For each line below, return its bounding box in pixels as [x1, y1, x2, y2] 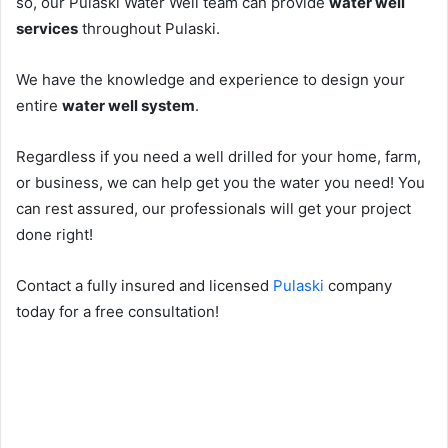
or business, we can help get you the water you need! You [16, 172, 425, 192]
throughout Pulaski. [78, 18, 220, 38]
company [324, 275, 392, 295]
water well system [62, 95, 195, 115]
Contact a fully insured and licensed [16, 275, 273, 295]
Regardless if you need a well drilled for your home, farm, [16, 146, 421, 166]
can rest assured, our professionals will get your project [16, 198, 411, 218]
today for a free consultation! [16, 301, 219, 321]
